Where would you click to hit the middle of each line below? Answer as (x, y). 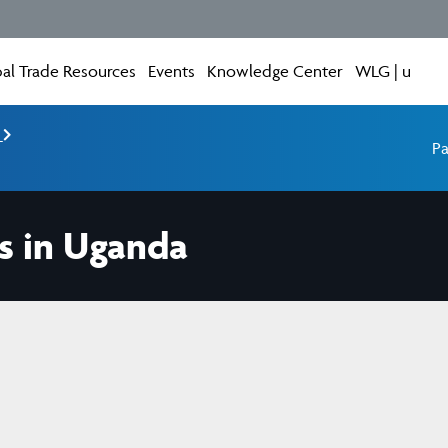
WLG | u (383, 71)
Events (172, 71)
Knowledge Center (275, 71)
